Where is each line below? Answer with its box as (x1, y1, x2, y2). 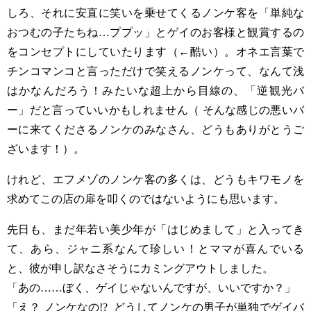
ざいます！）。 (7, 143, 85, 155)
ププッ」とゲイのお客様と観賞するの (109, 26, 305, 38)
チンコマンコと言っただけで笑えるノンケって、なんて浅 (7, 65, 304, 77)
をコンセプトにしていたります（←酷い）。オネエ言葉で (7, 46, 304, 58)
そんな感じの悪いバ (202, 104, 305, 116)
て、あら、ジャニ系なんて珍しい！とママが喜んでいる (7, 243, 304, 255)
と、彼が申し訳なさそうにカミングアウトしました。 (7, 262, 274, 274)
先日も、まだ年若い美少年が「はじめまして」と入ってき (7, 224, 304, 235)
